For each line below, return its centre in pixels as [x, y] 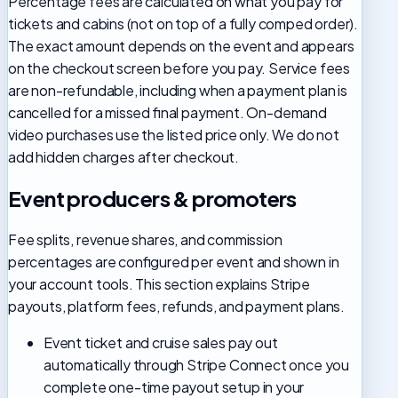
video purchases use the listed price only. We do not [174, 135]
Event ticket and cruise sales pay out [161, 343]
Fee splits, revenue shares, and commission [145, 240]
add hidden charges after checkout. [124, 157]
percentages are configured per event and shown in [174, 262]
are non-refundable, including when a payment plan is [178, 91]
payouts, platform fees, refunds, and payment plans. [177, 306]
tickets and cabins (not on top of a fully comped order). [183, 24]
